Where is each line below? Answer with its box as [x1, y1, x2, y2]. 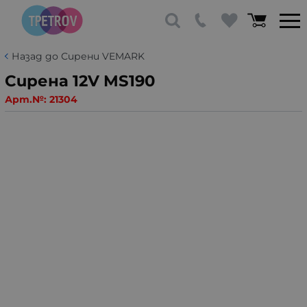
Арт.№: [5, 93, 49, 106]
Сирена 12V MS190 [5, 71, 155, 90]
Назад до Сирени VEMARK [12, 50, 145, 62]
